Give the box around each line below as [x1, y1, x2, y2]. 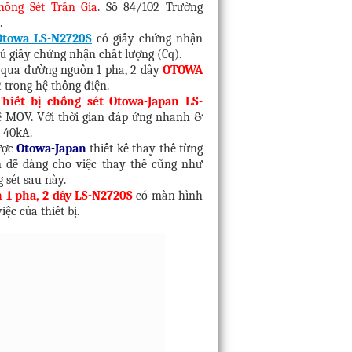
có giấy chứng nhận [92, 31, 203, 46]
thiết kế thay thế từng [86, 141, 203, 156]
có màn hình [133, 189, 203, 203]
